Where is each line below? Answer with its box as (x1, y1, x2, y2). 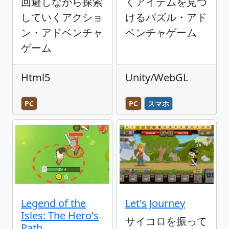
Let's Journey (125, 196, 185, 211)
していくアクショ (21, 10, 103, 24)
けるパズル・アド (125, 10, 207, 24)
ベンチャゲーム (125, 25, 197, 39)
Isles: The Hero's (21, 209, 99, 223)
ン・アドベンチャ (21, 25, 103, 39)
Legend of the (21, 196, 86, 211)
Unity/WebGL (125, 70, 188, 84)
